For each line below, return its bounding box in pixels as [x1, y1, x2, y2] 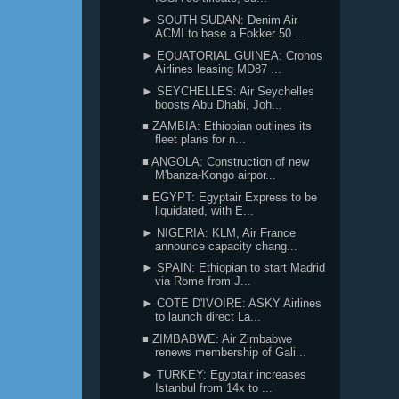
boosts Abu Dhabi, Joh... [155, 97, 283, 111]
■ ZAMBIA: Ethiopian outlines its [142, 119, 313, 134]
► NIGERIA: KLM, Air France [142, 225, 297, 240]
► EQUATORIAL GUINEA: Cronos [142, 48, 323, 62]
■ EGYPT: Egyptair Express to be [142, 190, 318, 204]
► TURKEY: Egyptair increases [142, 367, 307, 381]
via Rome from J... [155, 274, 252, 289]
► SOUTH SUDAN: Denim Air [142, 13, 298, 27]
